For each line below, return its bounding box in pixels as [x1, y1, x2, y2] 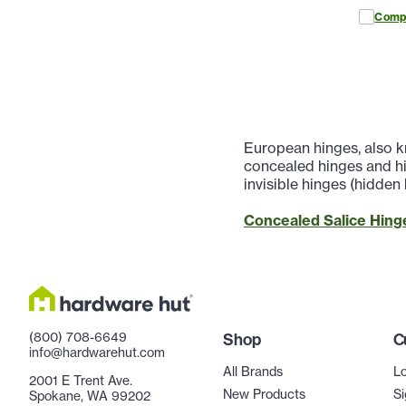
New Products [223, 385, 305, 402]
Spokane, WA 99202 [29, 387, 150, 404]
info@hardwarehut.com [29, 343, 165, 361]
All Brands [223, 362, 283, 380]
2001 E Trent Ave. [29, 372, 132, 389]
